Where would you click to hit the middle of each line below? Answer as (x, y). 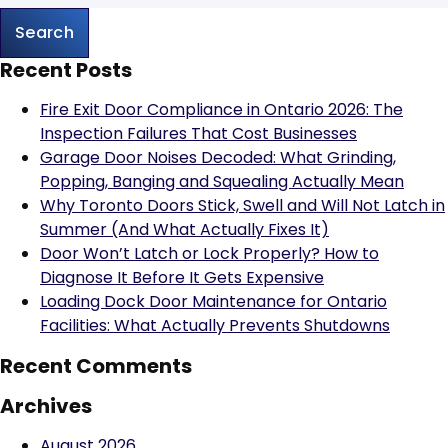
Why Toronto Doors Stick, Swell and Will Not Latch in (242, 205)
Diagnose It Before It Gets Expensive (182, 277)
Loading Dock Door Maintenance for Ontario (213, 301)
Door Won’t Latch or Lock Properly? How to (209, 253)
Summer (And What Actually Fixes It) (184, 229)
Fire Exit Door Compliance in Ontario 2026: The (221, 109)
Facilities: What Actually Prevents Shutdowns (215, 325)
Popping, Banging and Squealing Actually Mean (222, 181)
